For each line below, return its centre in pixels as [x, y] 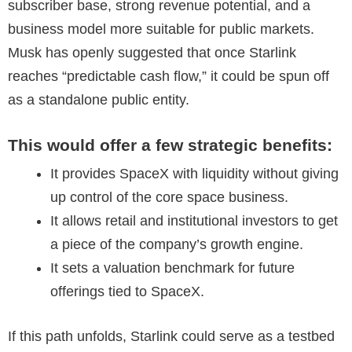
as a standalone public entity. [99, 99]
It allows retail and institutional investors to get [194, 220]
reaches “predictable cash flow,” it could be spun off [169, 76]
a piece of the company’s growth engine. [177, 244]
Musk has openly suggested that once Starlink [152, 52]
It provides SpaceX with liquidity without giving [194, 173]
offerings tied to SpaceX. [127, 291]
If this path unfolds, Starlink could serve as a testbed [171, 336]
